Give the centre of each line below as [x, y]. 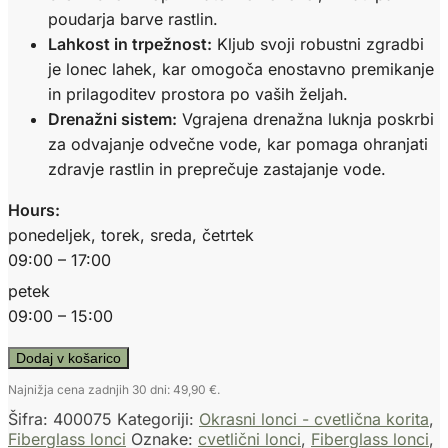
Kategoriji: [158, 419]
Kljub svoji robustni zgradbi [318, 44]
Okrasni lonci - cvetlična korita [314, 419]
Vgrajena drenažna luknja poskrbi [305, 119]
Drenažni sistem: [112, 119]
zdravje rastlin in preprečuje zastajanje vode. [217, 169]
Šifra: [30, 419]
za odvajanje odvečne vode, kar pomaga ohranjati [238, 144]
